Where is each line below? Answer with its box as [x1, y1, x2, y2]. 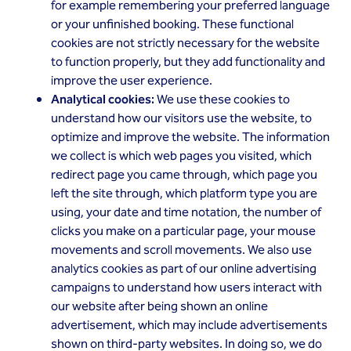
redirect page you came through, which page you [51, 165, 317, 185]
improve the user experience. [51, 71, 212, 91]
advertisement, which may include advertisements [51, 316, 327, 335]
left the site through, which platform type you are [51, 184, 317, 204]
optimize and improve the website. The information [51, 128, 330, 147]
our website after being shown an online [51, 297, 268, 317]
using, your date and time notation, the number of [51, 203, 321, 223]
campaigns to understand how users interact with [51, 278, 322, 298]
